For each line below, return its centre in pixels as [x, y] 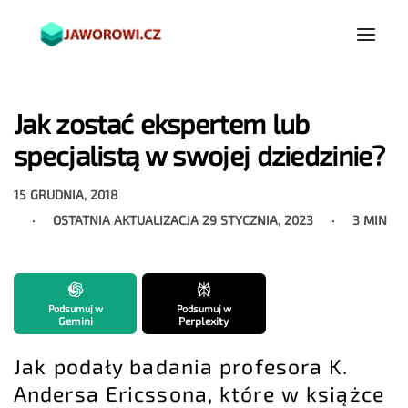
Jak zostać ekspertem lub [162, 123]
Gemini [75, 321]
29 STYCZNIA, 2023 [258, 219]
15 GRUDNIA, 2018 [66, 194]
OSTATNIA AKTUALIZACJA [127, 219]
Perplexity [204, 321]
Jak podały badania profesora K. [181, 367]
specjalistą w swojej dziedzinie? [199, 155]
